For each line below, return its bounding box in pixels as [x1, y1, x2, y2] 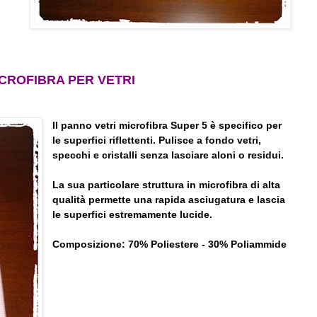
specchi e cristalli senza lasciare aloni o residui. [52, 149, 284, 161]
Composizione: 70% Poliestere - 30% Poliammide [52, 238, 287, 250]
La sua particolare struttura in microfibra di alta [52, 179, 281, 191]
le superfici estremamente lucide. [52, 209, 213, 221]
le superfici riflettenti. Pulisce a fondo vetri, [52, 134, 262, 146]
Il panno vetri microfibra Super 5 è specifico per [52, 120, 282, 132]
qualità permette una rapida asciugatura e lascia [52, 194, 286, 206]
